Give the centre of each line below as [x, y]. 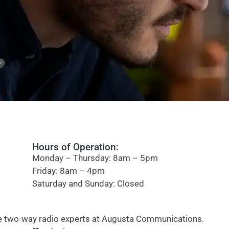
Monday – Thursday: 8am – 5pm [95, 158]
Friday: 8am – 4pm [68, 170]
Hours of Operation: [75, 147]
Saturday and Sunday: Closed [88, 183]
